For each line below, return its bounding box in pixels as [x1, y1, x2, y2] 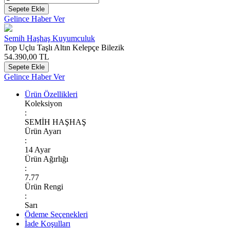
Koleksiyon [25, 99, 62, 108]
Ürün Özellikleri [25, 89, 78, 99]
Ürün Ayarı [25, 126, 61, 136]
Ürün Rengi [25, 182, 63, 191]
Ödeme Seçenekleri [25, 209, 88, 219]
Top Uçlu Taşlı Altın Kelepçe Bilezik [4, 43, 124, 52]
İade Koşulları [25, 219, 70, 228]
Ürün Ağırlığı [25, 154, 68, 163]
